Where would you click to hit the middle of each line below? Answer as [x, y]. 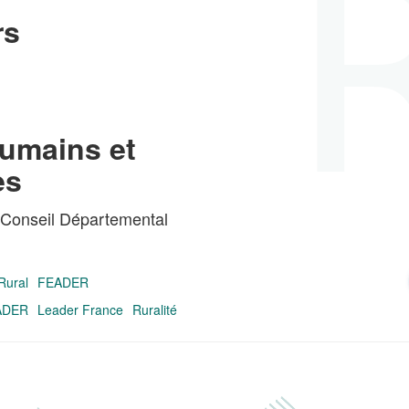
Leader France [80, 309]
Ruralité [155, 309]
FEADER [63, 282]
